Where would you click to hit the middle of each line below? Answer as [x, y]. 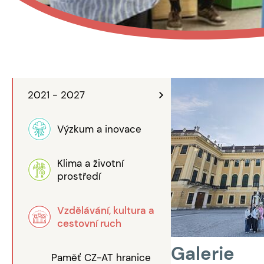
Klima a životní [90, 163]
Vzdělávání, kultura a [106, 210]
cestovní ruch [89, 223]
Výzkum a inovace [99, 129]
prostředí [79, 176]
